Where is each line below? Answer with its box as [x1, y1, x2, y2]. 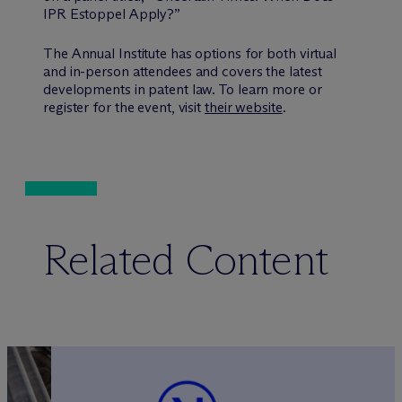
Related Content [43, 232, 328, 286]
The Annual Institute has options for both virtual [43, 44, 337, 62]
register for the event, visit [43, 98, 205, 116]
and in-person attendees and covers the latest [43, 62, 322, 80]
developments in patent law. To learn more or [43, 80, 322, 98]
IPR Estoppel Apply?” [43, 4, 180, 22]
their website [205, 98, 283, 116]
